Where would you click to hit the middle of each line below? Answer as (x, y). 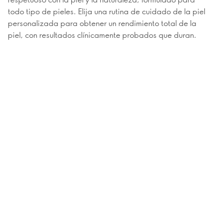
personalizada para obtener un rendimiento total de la (102, 23)
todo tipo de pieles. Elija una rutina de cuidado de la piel (107, 11)
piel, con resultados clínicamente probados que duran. (102, 34)
